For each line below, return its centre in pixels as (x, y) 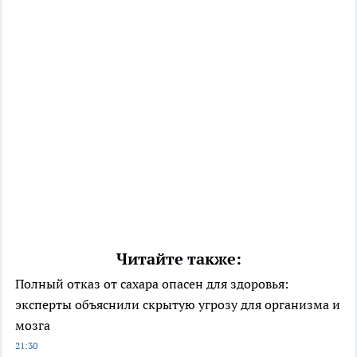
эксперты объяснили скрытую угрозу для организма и (178, 304)
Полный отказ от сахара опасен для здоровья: (152, 283)
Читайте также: (178, 259)
